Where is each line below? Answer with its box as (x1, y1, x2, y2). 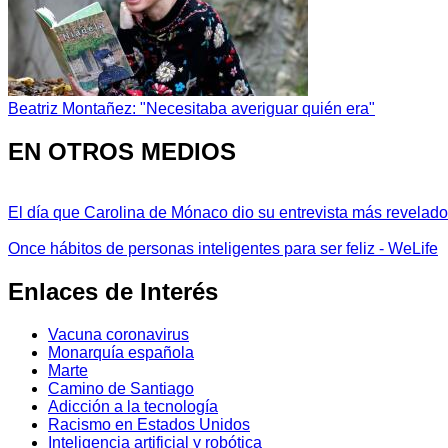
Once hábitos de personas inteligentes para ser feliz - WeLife (8, 239, 438, 257)
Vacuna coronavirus (48, 325, 189, 343)
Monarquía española (48, 343, 194, 361)
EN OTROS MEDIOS (8, 138, 236, 166)
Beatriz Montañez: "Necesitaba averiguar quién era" (8, 100, 375, 118)
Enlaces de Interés (8, 277, 218, 305)
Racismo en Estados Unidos (48, 415, 250, 433)
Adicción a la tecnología (48, 397, 218, 415)
